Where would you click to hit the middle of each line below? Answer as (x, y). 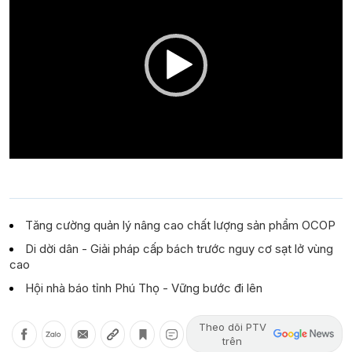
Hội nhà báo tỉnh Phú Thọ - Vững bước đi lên (144, 288)
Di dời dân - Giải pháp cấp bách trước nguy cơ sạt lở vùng (179, 249)
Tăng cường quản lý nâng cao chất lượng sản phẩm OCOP (180, 225)
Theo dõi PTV (232, 327)
